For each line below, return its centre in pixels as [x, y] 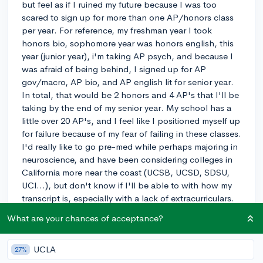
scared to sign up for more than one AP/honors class [128, 17]
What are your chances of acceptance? [85, 218]
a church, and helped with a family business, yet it [121, 237]
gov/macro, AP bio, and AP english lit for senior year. [128, 82]
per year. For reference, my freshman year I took [117, 30]
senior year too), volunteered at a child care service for [129, 224]
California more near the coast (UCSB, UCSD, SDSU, [126, 172]
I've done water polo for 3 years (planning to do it [121, 211]
